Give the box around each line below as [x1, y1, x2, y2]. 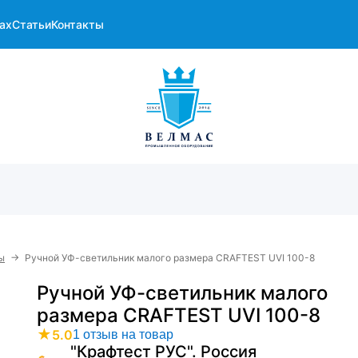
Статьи [12, 18, 51, 31]
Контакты [51, 18, 104, 31]
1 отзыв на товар [73, 328, 173, 341]
